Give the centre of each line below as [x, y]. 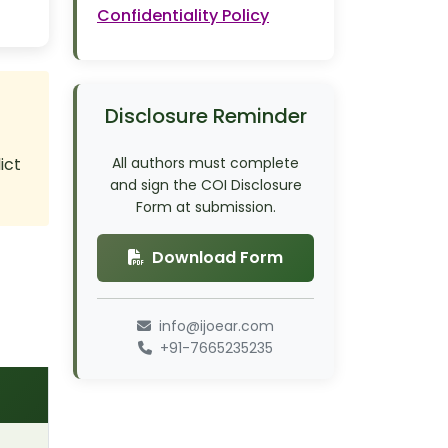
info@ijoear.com [214, 326]
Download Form [217, 257]
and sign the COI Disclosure [205, 185]
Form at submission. [205, 207]
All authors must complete [205, 163]
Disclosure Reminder [205, 116]
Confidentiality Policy [183, 15]
